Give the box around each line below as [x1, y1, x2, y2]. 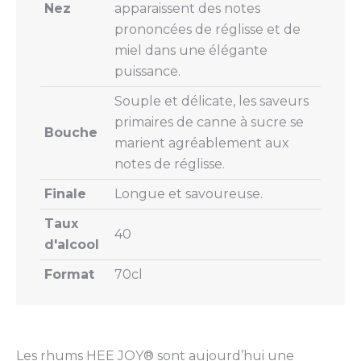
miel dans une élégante [114, 42, 268, 58]
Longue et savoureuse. [114, 185, 263, 201]
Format [44, 266, 94, 282]
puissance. [114, 63, 180, 79]
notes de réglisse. [114, 156, 225, 172]
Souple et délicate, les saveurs [114, 93, 309, 109]
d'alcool [44, 236, 99, 252]
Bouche [44, 124, 98, 140]
